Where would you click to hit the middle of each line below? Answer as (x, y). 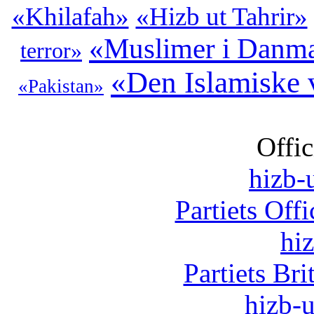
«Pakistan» (61, 86)
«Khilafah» (70, 16)
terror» (51, 51)
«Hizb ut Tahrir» (221, 16)
